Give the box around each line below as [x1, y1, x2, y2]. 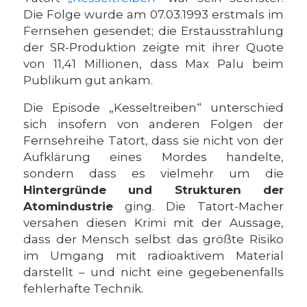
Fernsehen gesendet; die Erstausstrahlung [23, 24, 284, 38]
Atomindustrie [23, 199, 114, 213]
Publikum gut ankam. [23, 73, 153, 87]
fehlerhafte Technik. [23, 282, 144, 295]
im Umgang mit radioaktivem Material [23, 249, 284, 262]
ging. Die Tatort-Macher [113, 199, 284, 213]
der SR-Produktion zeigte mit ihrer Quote [23, 40, 284, 54]
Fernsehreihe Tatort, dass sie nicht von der [23, 134, 284, 147]
